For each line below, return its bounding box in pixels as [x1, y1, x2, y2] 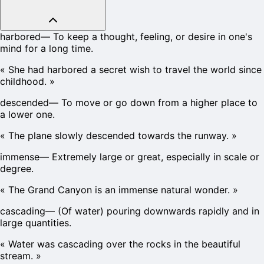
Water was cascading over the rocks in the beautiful [8, 237, 240, 250]
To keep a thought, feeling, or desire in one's [53, 30, 252, 42]
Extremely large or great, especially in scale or [52, 150, 259, 163]
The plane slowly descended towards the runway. [8, 129, 229, 141]
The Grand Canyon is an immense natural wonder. [8, 183, 230, 196]
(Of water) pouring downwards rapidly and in [58, 204, 259, 217]
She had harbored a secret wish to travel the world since [8, 63, 262, 75]
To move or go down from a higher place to [61, 96, 258, 108]
